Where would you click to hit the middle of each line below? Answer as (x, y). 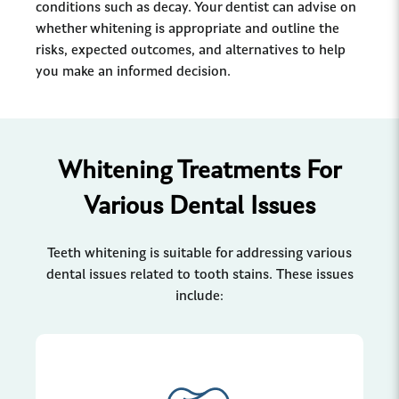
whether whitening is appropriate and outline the (187, 29)
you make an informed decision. (133, 72)
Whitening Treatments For (199, 171)
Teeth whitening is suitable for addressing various (199, 253)
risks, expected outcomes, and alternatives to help (191, 50)
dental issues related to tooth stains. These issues (199, 275)
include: (199, 296)
